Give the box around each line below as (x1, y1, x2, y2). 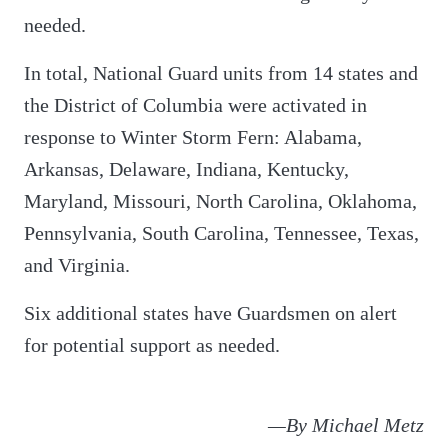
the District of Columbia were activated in (24, 93, 367, 116)
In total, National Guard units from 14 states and (24, 61, 418, 84)
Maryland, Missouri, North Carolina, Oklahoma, (24, 189, 417, 212)
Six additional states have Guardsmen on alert (24, 301, 397, 324)
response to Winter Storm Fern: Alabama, (24, 125, 362, 148)
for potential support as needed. (24, 333, 280, 356)
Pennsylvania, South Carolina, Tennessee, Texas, (24, 221, 419, 244)
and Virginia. (24, 253, 130, 276)
